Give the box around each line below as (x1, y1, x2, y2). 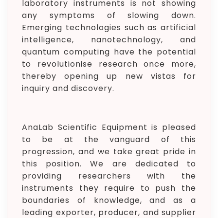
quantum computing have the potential (22, 46, 196, 57)
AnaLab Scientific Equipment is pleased (22, 122, 196, 133)
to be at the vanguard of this (22, 134, 196, 145)
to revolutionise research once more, (22, 58, 196, 70)
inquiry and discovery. (22, 83, 114, 94)
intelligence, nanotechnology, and (22, 34, 196, 45)
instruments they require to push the (22, 182, 196, 194)
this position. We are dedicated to (22, 158, 196, 169)
